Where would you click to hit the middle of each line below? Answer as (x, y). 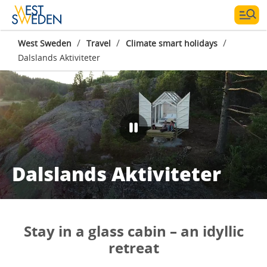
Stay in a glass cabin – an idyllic (133, 231)
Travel (99, 43)
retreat (133, 248)
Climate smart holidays (172, 43)
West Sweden (45, 43)
